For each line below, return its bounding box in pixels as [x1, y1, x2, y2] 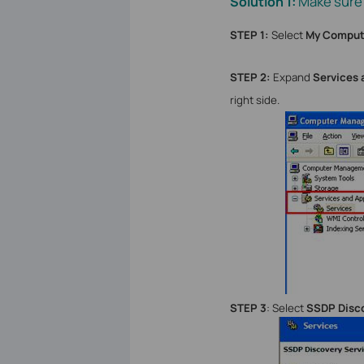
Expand [270, 70, 313, 85]
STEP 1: [229, 28, 269, 43]
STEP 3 [229, 301, 266, 316]
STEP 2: [229, 70, 271, 85]
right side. [229, 93, 279, 108]
